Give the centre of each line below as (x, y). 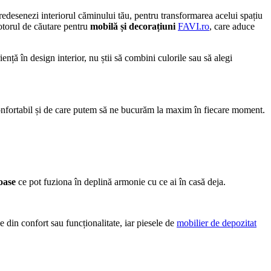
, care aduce (232, 27)
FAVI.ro (194, 27)
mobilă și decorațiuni (133, 27)
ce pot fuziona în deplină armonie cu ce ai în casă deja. (121, 182)
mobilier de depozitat (217, 223)
